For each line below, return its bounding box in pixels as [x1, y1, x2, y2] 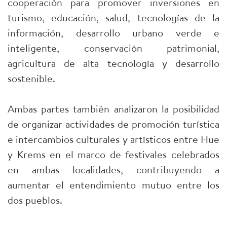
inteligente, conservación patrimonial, [8, 41, 219, 55]
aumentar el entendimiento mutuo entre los [8, 178, 219, 192]
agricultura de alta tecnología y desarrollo [8, 56, 219, 70]
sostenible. [8, 71, 55, 86]
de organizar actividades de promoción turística [8, 117, 219, 131]
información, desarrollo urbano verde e [8, 26, 219, 40]
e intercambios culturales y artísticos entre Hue [8, 132, 219, 146]
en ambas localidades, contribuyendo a [8, 163, 219, 177]
